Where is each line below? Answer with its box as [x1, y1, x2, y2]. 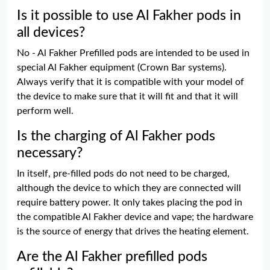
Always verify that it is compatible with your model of [17, 77, 244, 87]
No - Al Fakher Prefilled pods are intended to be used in [17, 48, 250, 58]
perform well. [17, 106, 74, 116]
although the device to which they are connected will [17, 183, 241, 193]
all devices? [17, 25, 85, 40]
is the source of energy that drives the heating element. [17, 227, 249, 236]
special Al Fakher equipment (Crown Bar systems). [17, 63, 227, 72]
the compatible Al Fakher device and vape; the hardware [17, 212, 253, 222]
